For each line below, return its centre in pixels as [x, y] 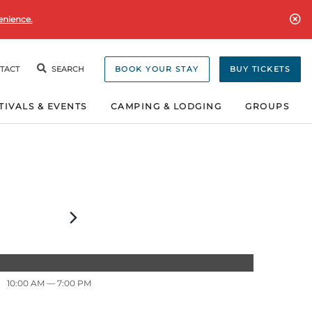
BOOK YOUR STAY [157, 70]
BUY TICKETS [260, 70]
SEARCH [68, 70]
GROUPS [267, 107]
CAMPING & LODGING [166, 107]
